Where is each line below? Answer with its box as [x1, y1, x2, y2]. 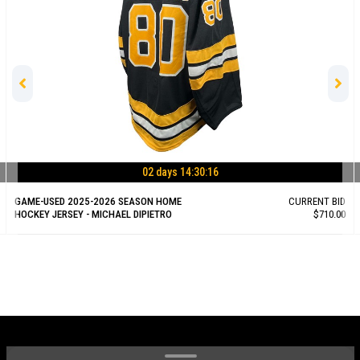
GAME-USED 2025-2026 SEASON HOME [14, 195, 182, 208]
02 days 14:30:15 [141, 166, 219, 179]
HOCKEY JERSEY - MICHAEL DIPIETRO [14, 208, 173, 221]
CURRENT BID [288, 195, 346, 208]
